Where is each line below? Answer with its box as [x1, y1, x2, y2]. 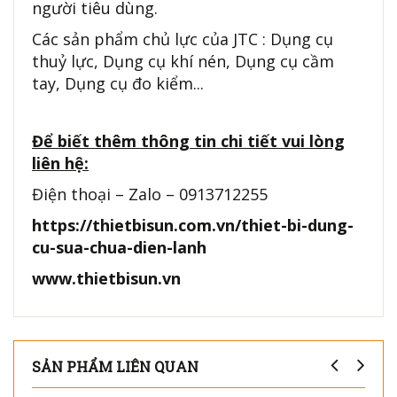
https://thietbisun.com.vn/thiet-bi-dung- [32, 214, 354, 237]
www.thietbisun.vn [32, 268, 181, 290]
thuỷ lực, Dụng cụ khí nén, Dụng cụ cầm [32, 51, 334, 73]
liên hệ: [32, 152, 89, 175]
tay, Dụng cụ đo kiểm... [32, 73, 208, 95]
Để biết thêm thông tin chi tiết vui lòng [32, 130, 345, 152]
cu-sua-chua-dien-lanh [32, 237, 206, 259]
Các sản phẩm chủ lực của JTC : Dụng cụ [32, 28, 333, 51]
